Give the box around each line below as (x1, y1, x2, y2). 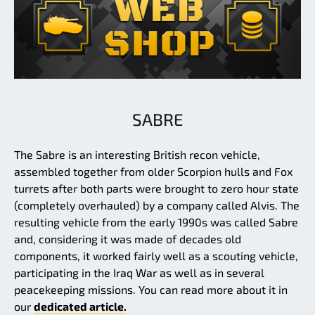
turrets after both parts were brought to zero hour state (14, 181, 299, 195)
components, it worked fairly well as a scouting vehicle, (14, 248, 298, 262)
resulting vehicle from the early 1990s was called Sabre (14, 214, 298, 229)
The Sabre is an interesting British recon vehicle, (14, 147, 260, 161)
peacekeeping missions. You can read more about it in (14, 282, 288, 296)
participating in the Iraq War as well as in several (14, 265, 264, 279)
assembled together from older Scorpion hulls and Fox (14, 164, 292, 178)
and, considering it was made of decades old (14, 231, 241, 245)
